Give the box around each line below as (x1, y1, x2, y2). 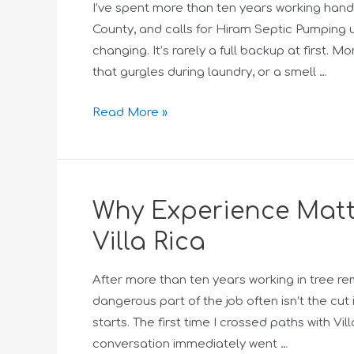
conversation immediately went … (92, 337, 288, 351)
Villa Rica (92, 229, 205, 255)
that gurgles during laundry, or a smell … (92, 66, 327, 79)
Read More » (92, 106, 168, 119)
